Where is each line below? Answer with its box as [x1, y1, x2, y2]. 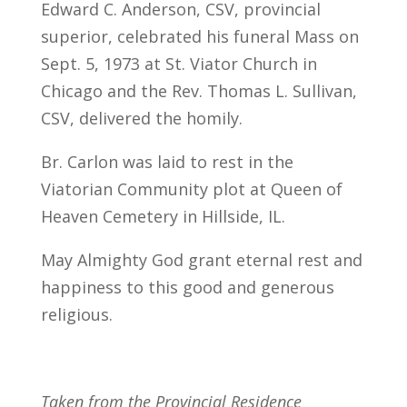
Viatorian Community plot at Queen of [40, 177, 342, 200]
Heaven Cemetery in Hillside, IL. [40, 204, 285, 227]
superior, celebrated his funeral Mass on [40, 25, 359, 47]
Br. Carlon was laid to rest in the [40, 150, 293, 173]
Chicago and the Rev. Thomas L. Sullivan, [40, 79, 357, 102]
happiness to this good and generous [40, 275, 334, 298]
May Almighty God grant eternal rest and [40, 248, 362, 271]
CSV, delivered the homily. [40, 106, 243, 129]
